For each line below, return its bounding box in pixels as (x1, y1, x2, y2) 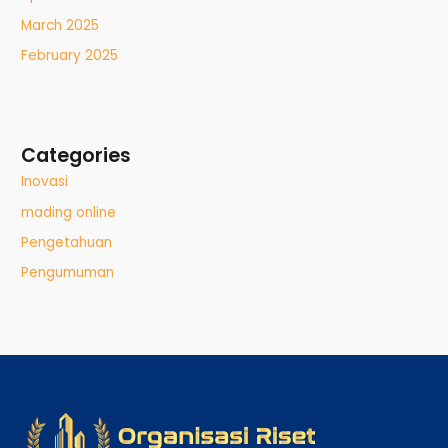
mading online (21, 202, 117, 222)
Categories (21, 142, 132, 170)
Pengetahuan (21, 232, 113, 252)
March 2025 (21, 15, 100, 35)
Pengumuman (21, 263, 115, 283)
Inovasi (21, 172, 69, 192)
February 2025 (21, 45, 119, 65)
